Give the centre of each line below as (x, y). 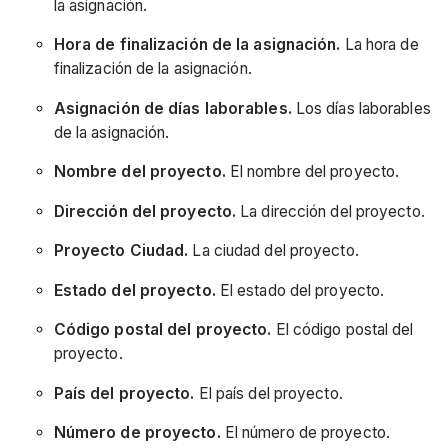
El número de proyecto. (305, 433)
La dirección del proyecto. (330, 211)
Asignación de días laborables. (172, 108)
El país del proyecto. (268, 393)
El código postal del (342, 330)
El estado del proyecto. (300, 290)
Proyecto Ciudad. (121, 251)
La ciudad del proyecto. (273, 251)
